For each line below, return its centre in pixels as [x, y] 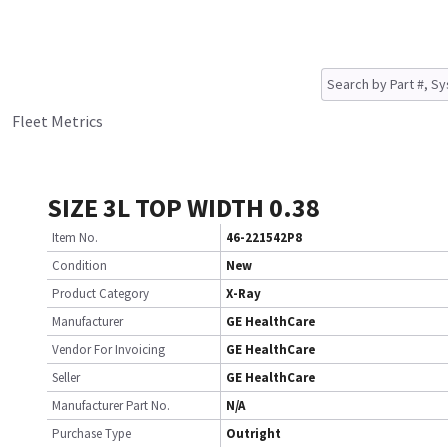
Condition [79, 265]
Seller [66, 377]
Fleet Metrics [57, 121]
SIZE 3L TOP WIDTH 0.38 [183, 207]
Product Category [100, 293]
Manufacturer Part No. [111, 405]
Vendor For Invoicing [108, 349]
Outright [253, 433]
